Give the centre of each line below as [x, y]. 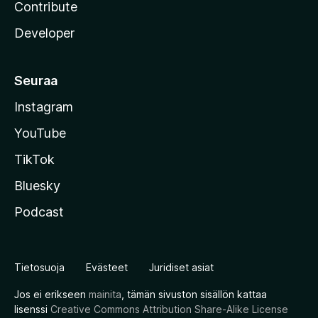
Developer [44, 33]
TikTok [34, 159]
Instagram [44, 107]
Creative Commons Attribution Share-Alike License [169, 309]
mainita [105, 294]
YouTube [40, 133]
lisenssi [32, 309]
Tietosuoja [39, 267]
